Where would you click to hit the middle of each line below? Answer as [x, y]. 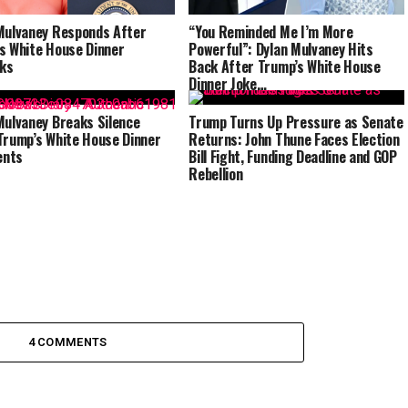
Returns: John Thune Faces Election [294, 139]
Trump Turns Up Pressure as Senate [296, 122]
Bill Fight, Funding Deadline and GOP [293, 157]
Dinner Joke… [228, 83]
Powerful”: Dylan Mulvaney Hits [281, 49]
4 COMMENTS [67, 342]
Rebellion [216, 174]
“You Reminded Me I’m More [271, 31]
